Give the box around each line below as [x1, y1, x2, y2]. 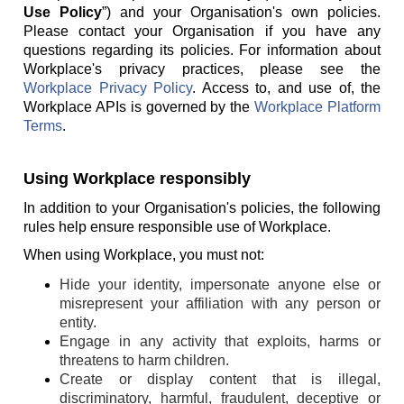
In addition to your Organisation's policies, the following [23, 200, 381, 216]
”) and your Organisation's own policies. [102, 5, 381, 20]
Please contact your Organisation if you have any [23, 23, 381, 39]
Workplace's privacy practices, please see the [23, 61, 381, 77]
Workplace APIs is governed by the [23, 99, 255, 115]
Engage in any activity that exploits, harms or [60, 334, 381, 349]
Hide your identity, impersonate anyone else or [60, 277, 381, 292]
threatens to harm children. [60, 353, 229, 368]
